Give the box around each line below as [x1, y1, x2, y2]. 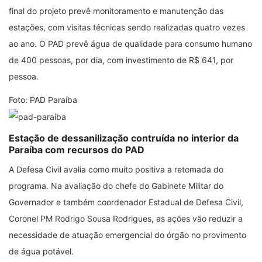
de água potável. [9, 246, 74, 256]
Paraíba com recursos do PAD [9, 143, 144, 156]
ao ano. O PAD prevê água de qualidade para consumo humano [9, 38, 252, 49]
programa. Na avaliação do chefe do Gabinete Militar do [9, 180, 223, 191]
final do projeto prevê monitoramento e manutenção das [9, 5, 223, 16]
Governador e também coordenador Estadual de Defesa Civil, [9, 196, 243, 207]
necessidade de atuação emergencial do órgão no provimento [9, 229, 246, 240]
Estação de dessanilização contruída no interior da [9, 132, 239, 144]
